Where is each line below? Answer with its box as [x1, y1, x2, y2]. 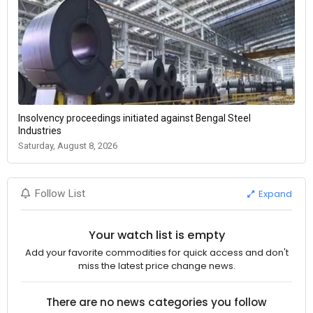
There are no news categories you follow [46, 294, 267, 310]
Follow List [34, 187, 86, 201]
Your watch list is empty [88, 226, 225, 243]
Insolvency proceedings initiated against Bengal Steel [18, 112, 251, 124]
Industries [18, 125, 61, 137]
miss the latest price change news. [78, 259, 235, 273]
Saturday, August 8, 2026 [18, 140, 117, 152]
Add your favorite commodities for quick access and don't [24, 246, 289, 260]
